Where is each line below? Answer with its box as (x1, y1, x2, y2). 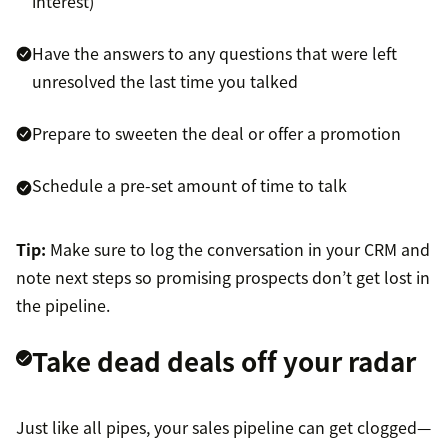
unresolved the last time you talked (32, 69, 298, 94)
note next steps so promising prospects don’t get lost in (16, 265, 430, 290)
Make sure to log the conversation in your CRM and (46, 237, 430, 262)
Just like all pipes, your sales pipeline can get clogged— (16, 415, 431, 440)
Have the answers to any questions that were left (32, 41, 397, 66)
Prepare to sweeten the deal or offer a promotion (32, 121, 401, 146)
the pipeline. (16, 293, 110, 318)
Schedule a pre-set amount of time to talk (32, 173, 347, 198)
